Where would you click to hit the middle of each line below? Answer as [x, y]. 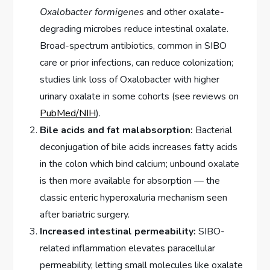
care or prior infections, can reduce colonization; [137, 63]
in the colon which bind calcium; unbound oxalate [140, 164]
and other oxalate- [184, 12]
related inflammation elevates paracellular [128, 249]
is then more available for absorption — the [130, 181]
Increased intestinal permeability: [118, 232]
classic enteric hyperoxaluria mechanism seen [134, 198]
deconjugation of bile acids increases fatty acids [139, 147]
